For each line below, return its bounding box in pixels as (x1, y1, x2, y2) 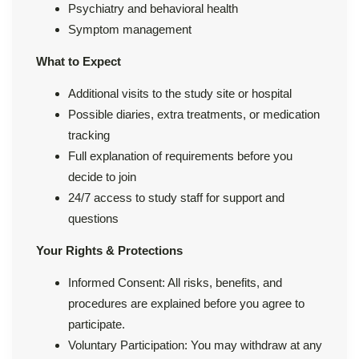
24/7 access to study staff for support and (68, 190, 284, 204)
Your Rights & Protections (36, 243, 183, 257)
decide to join (68, 169, 136, 184)
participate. (68, 317, 125, 331)
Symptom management (68, 22, 192, 36)
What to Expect (36, 54, 121, 68)
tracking (68, 127, 110, 142)
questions (68, 211, 119, 225)
